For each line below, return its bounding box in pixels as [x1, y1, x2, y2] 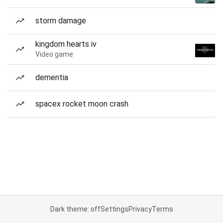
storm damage [35, 16, 86, 25]
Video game [35, 50, 73, 58]
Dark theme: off [50, 205, 101, 213]
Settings [100, 205, 128, 213]
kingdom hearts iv [35, 39, 97, 49]
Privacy [128, 205, 152, 213]
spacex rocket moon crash [35, 99, 128, 109]
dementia [35, 73, 68, 82]
